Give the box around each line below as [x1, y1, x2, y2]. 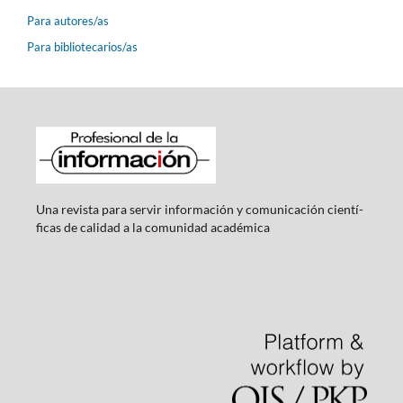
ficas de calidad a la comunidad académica [35, 219, 270, 235]
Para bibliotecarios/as [27, 40, 138, 55]
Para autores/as [27, 13, 109, 28]
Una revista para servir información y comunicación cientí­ [35, 201, 363, 217]
